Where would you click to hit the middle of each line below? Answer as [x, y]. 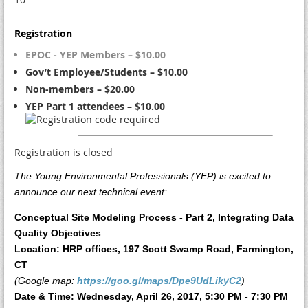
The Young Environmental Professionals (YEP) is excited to [143, 176]
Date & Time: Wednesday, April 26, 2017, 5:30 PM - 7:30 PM [151, 296]
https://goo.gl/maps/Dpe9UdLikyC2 [159, 280]
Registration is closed [64, 152]
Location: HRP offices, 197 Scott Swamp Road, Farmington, [154, 249]
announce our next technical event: [91, 192]
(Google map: [46, 280]
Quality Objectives [58, 233]
